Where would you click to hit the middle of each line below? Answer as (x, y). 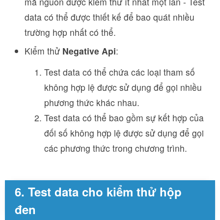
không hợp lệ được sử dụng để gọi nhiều (123, 87)
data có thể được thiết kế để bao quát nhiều (110, 17)
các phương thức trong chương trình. (116, 148)
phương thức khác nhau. (92, 103)
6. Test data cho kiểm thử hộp (98, 192)
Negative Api (89, 51)
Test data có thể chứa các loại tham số (120, 72)
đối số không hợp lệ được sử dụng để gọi (124, 133)
